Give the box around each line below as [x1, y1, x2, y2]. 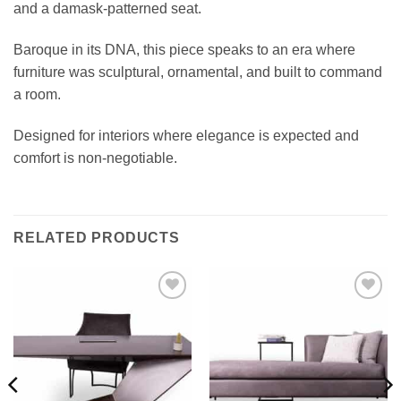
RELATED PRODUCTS [13, 229, 180, 245]
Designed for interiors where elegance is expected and [13, 128, 359, 144]
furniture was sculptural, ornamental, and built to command [13, 64, 382, 81]
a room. [13, 87, 61, 103]
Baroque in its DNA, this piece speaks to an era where [13, 42, 355, 58]
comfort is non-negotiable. [13, 150, 177, 166]
